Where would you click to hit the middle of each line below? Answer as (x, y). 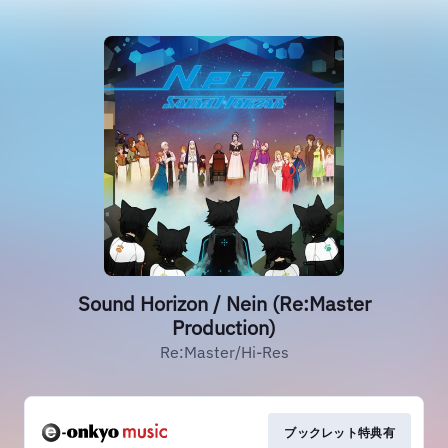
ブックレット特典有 (339, 432)
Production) (224, 327)
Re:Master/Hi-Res (224, 352)
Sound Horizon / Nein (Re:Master (224, 303)
